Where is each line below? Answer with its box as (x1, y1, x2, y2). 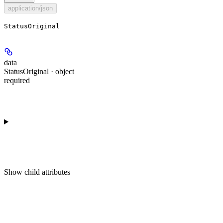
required (4, 76, 30, 85)
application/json (8, 4, 53, 12)
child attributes (24, 168, 70, 177)
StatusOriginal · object (4, 67, 74, 76)
